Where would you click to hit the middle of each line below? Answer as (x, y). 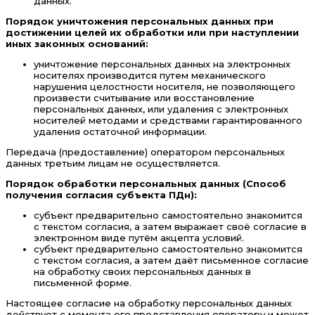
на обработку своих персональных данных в (142, 272)
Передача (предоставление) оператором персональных (145, 152)
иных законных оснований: (77, 44)
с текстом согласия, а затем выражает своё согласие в (170, 227)
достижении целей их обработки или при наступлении (152, 33)
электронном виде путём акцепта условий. (139, 238)
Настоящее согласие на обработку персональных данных (149, 303)
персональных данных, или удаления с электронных (161, 109)
